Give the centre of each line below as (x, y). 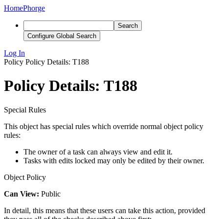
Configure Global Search (62, 36)
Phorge (34, 8)
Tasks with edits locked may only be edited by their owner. (114, 160)
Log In (14, 53)
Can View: (22, 194)
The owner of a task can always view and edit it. (98, 152)
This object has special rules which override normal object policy (104, 126)
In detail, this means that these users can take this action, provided (105, 210)
